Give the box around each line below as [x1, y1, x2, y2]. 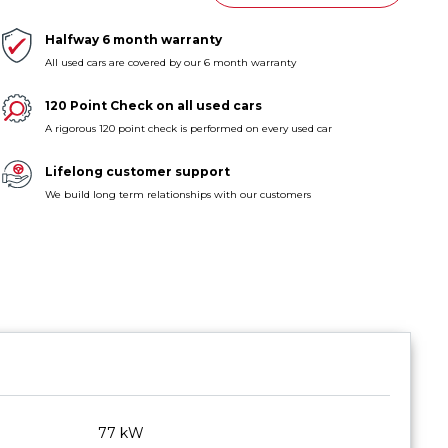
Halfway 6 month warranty [45, 31, 223, 47]
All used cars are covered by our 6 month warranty [45, 55, 297, 69]
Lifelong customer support [45, 163, 231, 179]
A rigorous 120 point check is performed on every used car [45, 121, 333, 135]
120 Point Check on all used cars [45, 97, 263, 113]
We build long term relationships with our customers [45, 187, 312, 201]
